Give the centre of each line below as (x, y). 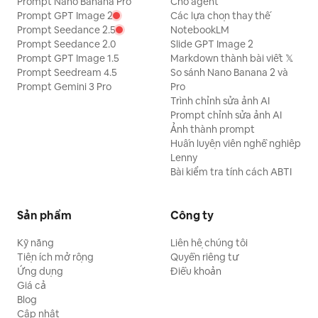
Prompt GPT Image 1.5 (68, 58)
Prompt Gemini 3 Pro (64, 87)
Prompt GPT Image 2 (65, 16)
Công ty (192, 215)
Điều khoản (196, 271)
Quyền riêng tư (204, 257)
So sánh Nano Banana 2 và (229, 72)
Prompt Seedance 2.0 (66, 44)
